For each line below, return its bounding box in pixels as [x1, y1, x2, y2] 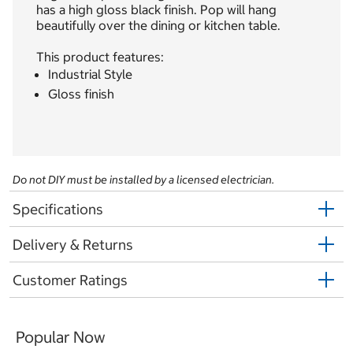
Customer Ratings [13, 270, 128, 289]
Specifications [13, 199, 103, 218]
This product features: [36, 49, 164, 65]
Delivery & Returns [13, 235, 133, 254]
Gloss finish [48, 86, 114, 102]
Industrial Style [48, 66, 132, 83]
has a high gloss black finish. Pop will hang [36, 2, 277, 18]
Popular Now [16, 327, 106, 347]
